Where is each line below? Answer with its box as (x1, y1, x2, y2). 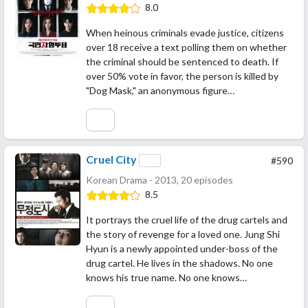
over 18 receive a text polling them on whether (86, 41, 287, 53)
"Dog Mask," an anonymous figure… (86, 84, 234, 96)
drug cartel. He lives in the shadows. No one (86, 257, 273, 269)
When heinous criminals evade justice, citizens (86, 26, 284, 38)
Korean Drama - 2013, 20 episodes (86, 174, 233, 186)
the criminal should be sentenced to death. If (86, 55, 278, 67)
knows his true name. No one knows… (86, 272, 247, 284)
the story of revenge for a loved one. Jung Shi (86, 228, 280, 241)
